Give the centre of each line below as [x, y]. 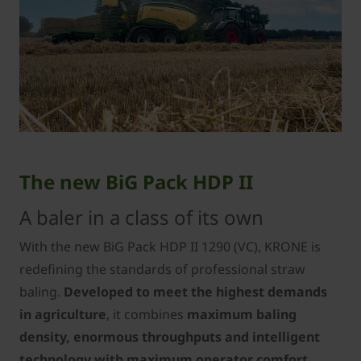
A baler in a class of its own [141, 217]
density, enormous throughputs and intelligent [170, 336]
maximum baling [242, 314]
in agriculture [63, 314]
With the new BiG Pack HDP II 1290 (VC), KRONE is [170, 246]
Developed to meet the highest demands [195, 291]
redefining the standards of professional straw [162, 269]
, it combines [147, 314]
